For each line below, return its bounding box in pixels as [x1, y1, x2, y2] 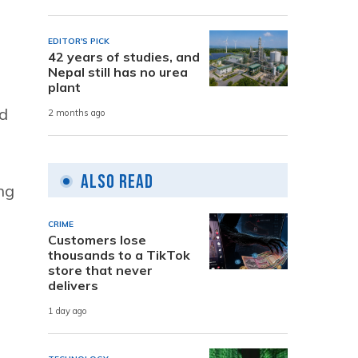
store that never [48, 261, 153, 278]
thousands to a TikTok [48, 246, 190, 263]
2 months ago [48, 107, 105, 119]
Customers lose [48, 231, 146, 248]
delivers [48, 276, 98, 293]
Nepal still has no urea [48, 63, 188, 80]
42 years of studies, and [48, 48, 200, 65]
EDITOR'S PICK [48, 35, 109, 46]
